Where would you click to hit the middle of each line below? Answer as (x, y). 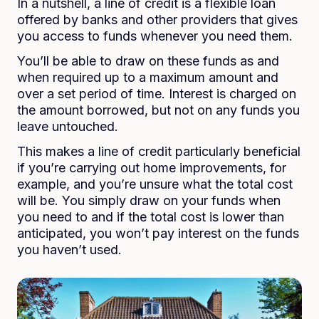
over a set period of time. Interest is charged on (157, 94)
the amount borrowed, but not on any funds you (158, 110)
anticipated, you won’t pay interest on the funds (158, 233)
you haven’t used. (71, 250)
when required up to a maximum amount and (148, 77)
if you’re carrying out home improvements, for (152, 168)
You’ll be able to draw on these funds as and (148, 61)
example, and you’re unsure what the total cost (155, 184)
